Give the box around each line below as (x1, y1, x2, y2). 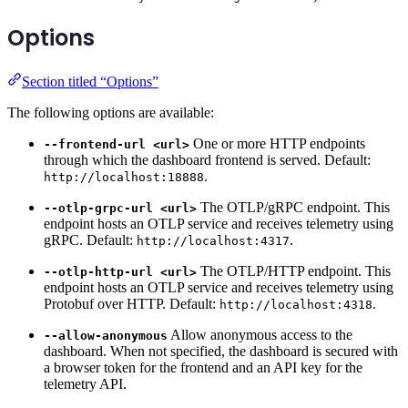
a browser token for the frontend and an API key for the (44, 359, 362, 375)
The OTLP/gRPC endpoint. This (197, 199, 390, 215)
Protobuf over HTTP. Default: (44, 295, 219, 311)
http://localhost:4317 (137, 233, 290, 248)
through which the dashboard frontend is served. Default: (44, 151, 371, 168)
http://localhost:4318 (219, 297, 372, 311)
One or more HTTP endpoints (189, 135, 365, 151)
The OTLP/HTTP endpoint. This (197, 262, 391, 279)
